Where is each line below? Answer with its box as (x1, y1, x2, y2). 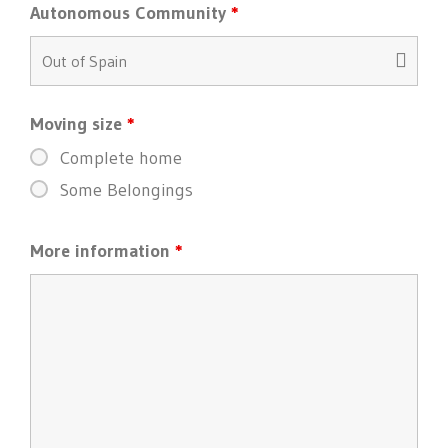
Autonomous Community (30, 2, 231, 24)
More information (30, 240, 175, 262)
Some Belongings (60, 178, 193, 201)
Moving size (30, 112, 127, 135)
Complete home (60, 146, 182, 169)
